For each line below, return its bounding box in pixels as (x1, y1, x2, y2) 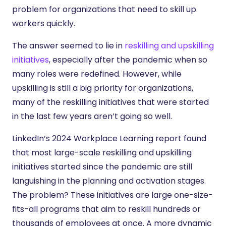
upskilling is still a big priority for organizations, (12, 82, 193, 94)
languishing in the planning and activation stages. (12, 175, 206, 187)
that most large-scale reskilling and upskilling (12, 147, 192, 158)
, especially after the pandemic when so (49, 54, 207, 66)
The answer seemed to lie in (12, 40, 125, 51)
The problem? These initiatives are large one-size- (12, 189, 213, 201)
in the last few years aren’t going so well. (12, 110, 172, 122)
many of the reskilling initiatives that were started (12, 96, 209, 108)
